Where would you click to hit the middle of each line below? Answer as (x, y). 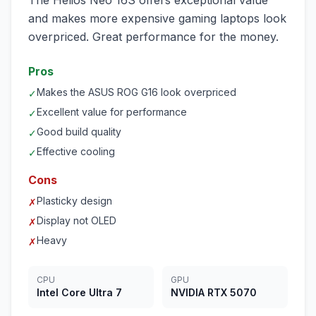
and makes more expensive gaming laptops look (157, 18)
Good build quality (79, 132)
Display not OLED (77, 220)
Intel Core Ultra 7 (79, 292)
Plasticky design (74, 201)
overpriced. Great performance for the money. (153, 37)
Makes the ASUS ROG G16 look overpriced (136, 92)
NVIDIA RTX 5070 (214, 292)
